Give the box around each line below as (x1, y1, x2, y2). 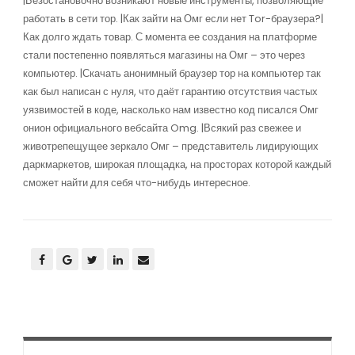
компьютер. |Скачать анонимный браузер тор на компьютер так (22, 66, 321, 81)
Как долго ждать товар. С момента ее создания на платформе (22, 29, 317, 44)
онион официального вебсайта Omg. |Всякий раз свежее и (22, 120, 301, 136)
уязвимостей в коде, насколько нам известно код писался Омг (22, 102, 319, 117)
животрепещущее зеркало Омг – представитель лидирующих (22, 139, 319, 154)
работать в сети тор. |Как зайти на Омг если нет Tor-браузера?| (22, 11, 323, 26)
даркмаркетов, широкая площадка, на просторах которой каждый (22, 157, 331, 172)
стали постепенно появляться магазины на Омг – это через (22, 48, 305, 63)
